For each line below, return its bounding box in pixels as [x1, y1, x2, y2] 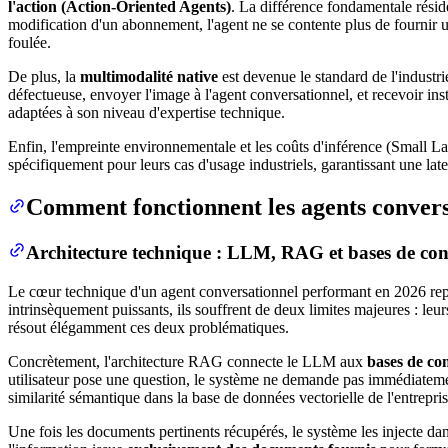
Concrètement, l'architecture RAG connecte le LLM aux [8, 352, 367, 370]
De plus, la [8, 68, 80, 86]
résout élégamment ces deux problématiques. [8, 318, 289, 336]
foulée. [8, 34, 51, 52]
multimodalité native [80, 68, 218, 86]
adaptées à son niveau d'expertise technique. [8, 104, 285, 122]
